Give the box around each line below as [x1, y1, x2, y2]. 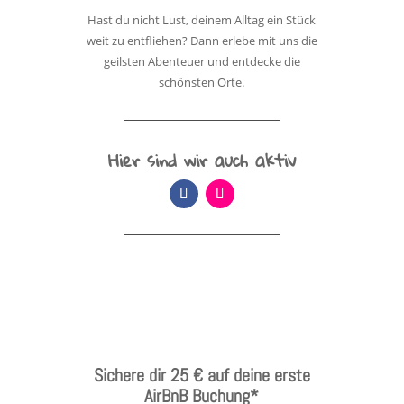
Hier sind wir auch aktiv [107, 143, 296, 177]
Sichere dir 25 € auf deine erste [93, 363, 310, 387]
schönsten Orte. [159, 74, 245, 90]
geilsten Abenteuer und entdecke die [103, 53, 300, 69]
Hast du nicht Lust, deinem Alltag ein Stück [87, 12, 317, 28]
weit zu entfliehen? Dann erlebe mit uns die [86, 32, 317, 49]
